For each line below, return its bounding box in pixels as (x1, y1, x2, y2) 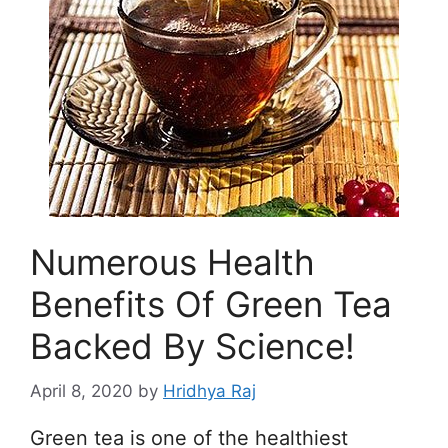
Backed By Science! (30, 325, 355, 368)
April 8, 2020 (30, 380, 133, 401)
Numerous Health (30, 241, 315, 284)
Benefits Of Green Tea (30, 283, 392, 326)
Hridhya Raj (163, 380, 256, 401)
